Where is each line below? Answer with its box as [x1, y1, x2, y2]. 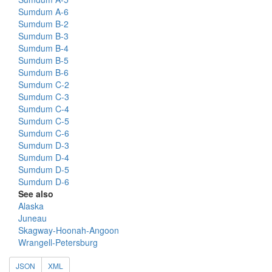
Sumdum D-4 [18, 151, 69, 163]
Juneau [18, 212, 47, 224]
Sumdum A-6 [18, 5, 69, 18]
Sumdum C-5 [18, 115, 69, 127]
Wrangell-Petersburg [18, 236, 98, 248]
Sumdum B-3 [18, 30, 69, 42]
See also [18, 188, 53, 200]
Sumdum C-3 [18, 90, 69, 103]
